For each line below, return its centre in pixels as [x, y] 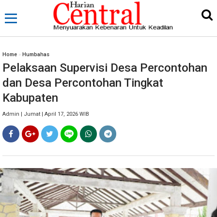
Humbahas [36, 54]
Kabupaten [30, 98]
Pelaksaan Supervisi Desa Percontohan [105, 68]
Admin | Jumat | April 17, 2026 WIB [46, 114]
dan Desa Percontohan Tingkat [83, 83]
